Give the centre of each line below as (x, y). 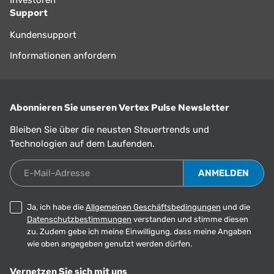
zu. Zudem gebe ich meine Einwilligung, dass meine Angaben (139, 232)
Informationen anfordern (63, 55)
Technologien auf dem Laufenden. (82, 143)
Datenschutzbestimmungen (79, 220)
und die (235, 207)
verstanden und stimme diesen (190, 220)
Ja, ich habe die (56, 207)
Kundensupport (43, 35)
